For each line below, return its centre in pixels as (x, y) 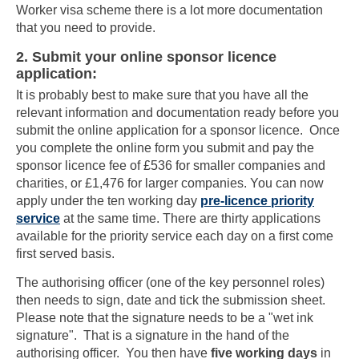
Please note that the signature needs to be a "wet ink (165, 318)
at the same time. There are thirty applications (190, 219)
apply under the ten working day (108, 201)
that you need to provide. (86, 28)
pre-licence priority (257, 201)
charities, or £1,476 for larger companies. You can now (170, 184)
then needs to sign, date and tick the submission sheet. (172, 301)
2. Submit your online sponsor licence (146, 56)
